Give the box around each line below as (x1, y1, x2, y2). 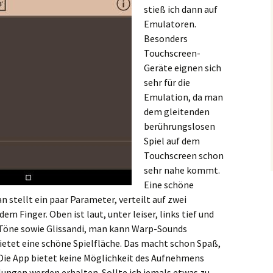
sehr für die (144, 76, 190, 88)
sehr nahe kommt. (144, 164, 220, 176)
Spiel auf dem (144, 135, 200, 147)
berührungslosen (144, 120, 215, 132)
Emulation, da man (144, 91, 223, 103)
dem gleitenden (144, 105, 210, 118)
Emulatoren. (144, 18, 196, 30)
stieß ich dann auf (144, 3, 218, 15)
